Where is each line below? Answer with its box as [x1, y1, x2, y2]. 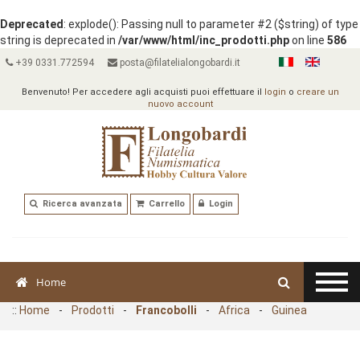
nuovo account [147, 99, 213, 109]
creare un [296, 87, 339, 97]
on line [289, 34, 327, 47]
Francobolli [136, 303, 197, 317]
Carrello [149, 198, 185, 210]
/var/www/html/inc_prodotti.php [118, 34, 289, 47]
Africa [219, 303, 250, 317]
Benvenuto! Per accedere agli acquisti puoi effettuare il [21, 87, 264, 97]
